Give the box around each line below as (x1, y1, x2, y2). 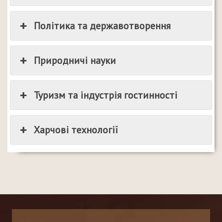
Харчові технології (34, 123, 118, 136)
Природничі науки (34, 54, 116, 67)
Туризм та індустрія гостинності (34, 89, 178, 102)
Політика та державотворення (34, 19, 171, 32)
